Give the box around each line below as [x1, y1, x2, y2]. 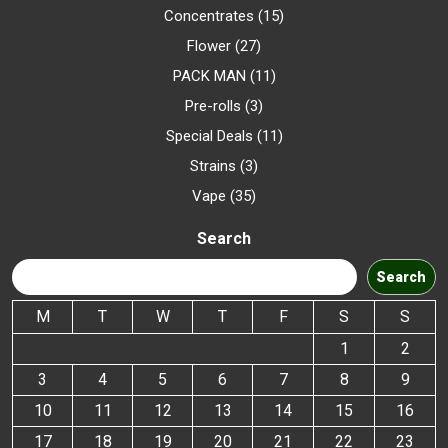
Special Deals [165, 126, 253, 145]
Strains [190, 156, 236, 175]
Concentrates [164, 6, 254, 25]
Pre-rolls [185, 96, 241, 115]
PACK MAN [172, 66, 246, 85]
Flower [187, 36, 231, 55]
